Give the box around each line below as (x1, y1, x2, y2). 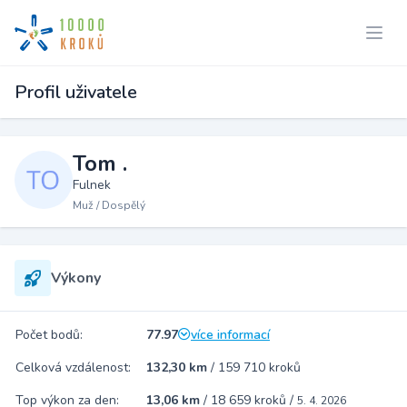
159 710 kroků (218, 359, 301, 376)
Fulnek (73, 176, 111, 194)
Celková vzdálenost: (15, 359, 131, 376)
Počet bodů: (15, 326, 83, 343)
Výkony (51, 268, 101, 288)
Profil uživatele (15, 80, 137, 104)
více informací (191, 326, 270, 343)
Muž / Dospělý (73, 198, 145, 213)
